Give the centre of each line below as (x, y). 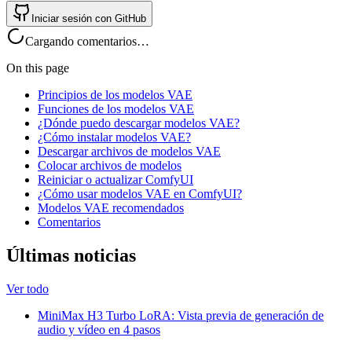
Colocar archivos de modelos (110, 165)
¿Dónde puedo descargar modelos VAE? (139, 123)
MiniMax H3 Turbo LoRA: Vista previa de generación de (181, 315)
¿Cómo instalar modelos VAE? (114, 137)
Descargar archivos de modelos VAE (129, 151)
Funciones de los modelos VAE (116, 108)
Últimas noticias (71, 255)
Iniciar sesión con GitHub (89, 18)
